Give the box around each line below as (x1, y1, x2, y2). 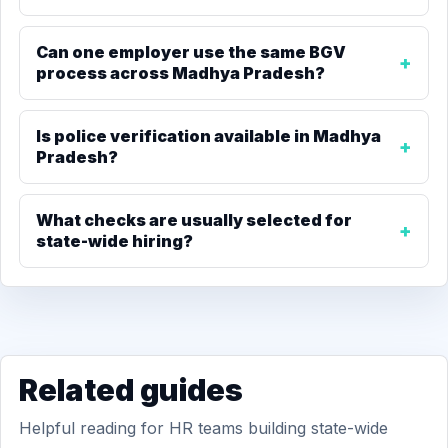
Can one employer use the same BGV (36, 42, 346, 62)
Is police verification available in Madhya (36, 126, 381, 146)
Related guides (19, 372, 243, 408)
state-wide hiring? (36, 231, 193, 251)
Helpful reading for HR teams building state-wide (19, 418, 388, 438)
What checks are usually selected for (36, 210, 352, 230)
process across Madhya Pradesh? (36, 63, 325, 83)
